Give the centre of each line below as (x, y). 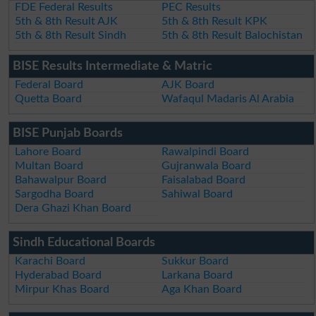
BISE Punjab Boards (67, 133)
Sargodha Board (55, 194)
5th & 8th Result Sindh (71, 35)
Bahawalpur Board (61, 180)
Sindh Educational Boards (84, 242)
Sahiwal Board (197, 194)
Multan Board (49, 165)
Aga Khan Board (202, 289)
